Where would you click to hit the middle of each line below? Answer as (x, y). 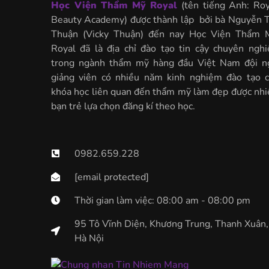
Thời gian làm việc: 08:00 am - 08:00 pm (162, 200)
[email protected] (111, 177)
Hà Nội (89, 238)
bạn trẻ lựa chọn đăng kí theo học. (123, 107)
